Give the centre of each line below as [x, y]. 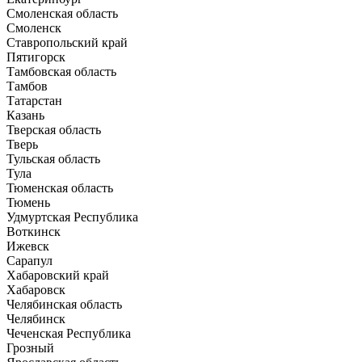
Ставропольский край [67, 42]
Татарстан [34, 100]
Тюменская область [60, 187]
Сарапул [29, 260]
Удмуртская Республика [72, 217]
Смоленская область [62, 13]
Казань [25, 115]
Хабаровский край [58, 275]
